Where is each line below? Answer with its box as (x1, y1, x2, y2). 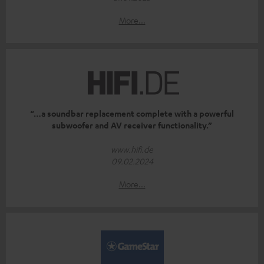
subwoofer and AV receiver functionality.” (52, 119, 212, 131)
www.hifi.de (111, 143, 153, 154)
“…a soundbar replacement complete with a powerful (30, 107, 234, 119)
